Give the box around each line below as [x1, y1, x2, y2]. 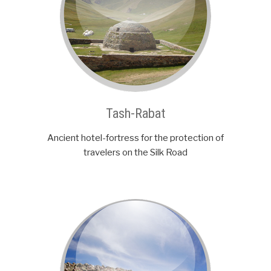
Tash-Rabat [106, 105, 165, 122]
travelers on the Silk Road [83, 147, 188, 158]
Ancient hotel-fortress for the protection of [47, 132, 224, 144]
